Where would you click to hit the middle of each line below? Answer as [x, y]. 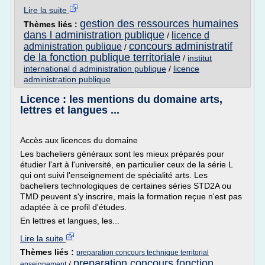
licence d [190, 35]
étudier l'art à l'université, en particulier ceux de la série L [126, 164]
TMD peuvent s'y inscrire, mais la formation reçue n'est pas [131, 196]
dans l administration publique [94, 35]
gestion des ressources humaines [159, 24]
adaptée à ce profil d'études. [73, 207]
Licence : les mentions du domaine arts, [121, 99]
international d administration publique [95, 69]
